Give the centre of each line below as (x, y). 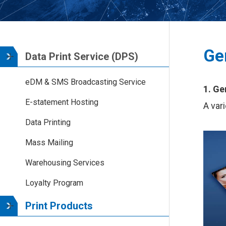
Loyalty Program (54, 183)
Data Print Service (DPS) (82, 56)
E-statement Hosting (62, 102)
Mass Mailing (49, 143)
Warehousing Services (65, 163)
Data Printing (48, 122)
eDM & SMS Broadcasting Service (86, 82)
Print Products (59, 206)
